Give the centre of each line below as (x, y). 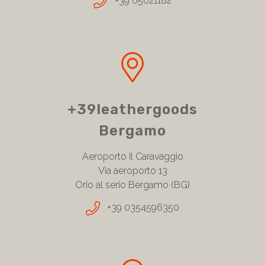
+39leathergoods (132, 109)
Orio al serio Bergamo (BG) (132, 185)
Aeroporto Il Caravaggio (132, 156)
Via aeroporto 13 (132, 170)
